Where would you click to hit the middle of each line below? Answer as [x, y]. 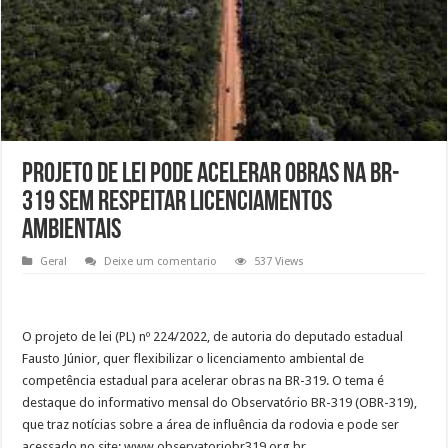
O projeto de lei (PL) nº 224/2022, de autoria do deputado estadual [213, 337]
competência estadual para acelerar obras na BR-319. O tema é [203, 381]
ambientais [72, 231]
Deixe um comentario [161, 262]
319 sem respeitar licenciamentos [177, 203]
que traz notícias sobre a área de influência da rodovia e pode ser [211, 425]
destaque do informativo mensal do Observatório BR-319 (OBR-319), [220, 403]
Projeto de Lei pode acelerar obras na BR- [211, 175]
